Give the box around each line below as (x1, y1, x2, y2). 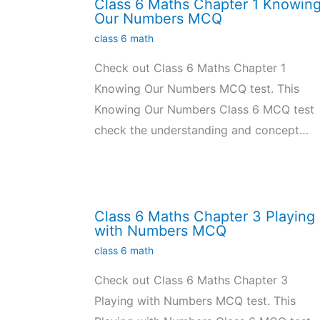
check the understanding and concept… (94, 123, 309, 138)
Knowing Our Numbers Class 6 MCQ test (94, 102, 314, 117)
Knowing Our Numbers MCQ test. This (94, 81, 299, 96)
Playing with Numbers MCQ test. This (94, 293, 296, 308)
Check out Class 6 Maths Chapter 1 (94, 61, 286, 76)
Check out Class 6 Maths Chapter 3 (94, 272, 288, 287)
